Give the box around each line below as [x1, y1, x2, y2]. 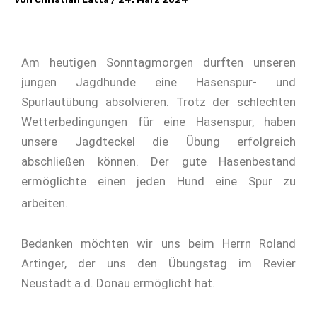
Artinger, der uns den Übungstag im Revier [21, 256, 296, 271]
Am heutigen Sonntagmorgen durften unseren [21, 55, 296, 70]
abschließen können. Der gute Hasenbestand [21, 154, 296, 169]
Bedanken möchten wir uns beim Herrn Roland [21, 236, 296, 251]
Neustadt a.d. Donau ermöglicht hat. [21, 276, 215, 291]
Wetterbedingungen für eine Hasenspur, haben [21, 115, 296, 129]
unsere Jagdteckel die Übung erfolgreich [21, 134, 296, 149]
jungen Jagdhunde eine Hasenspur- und [21, 75, 296, 90]
